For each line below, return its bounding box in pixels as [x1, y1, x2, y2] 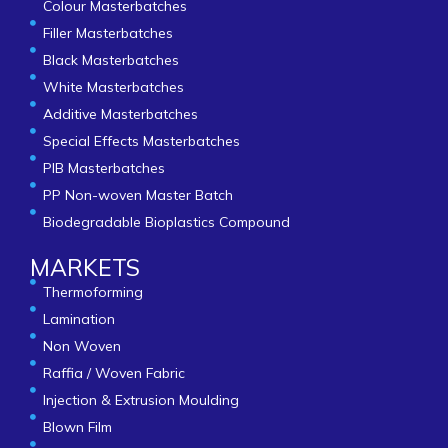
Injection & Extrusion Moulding [42, 390, 239, 409]
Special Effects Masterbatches [42, 131, 240, 150]
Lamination [42, 309, 115, 328]
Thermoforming [42, 282, 143, 301]
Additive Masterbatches [42, 104, 198, 123]
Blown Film [42, 417, 112, 436]
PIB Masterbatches [42, 158, 165, 177]
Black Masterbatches [42, 50, 179, 69]
